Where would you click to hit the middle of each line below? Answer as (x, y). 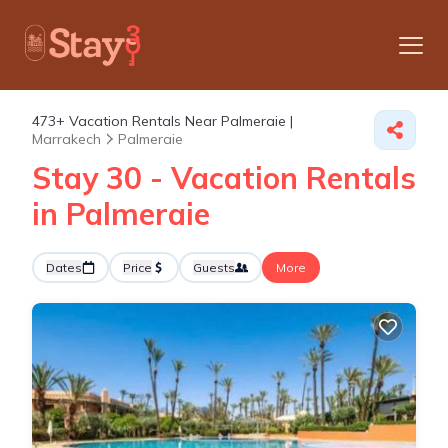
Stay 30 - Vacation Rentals (224, 178)
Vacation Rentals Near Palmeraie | (179, 121)
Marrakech (66, 139)
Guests (214, 267)
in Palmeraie (121, 214)
